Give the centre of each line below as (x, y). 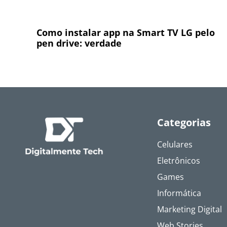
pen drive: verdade (79, 43)
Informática (179, 193)
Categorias (184, 123)
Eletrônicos (179, 161)
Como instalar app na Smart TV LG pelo (126, 32)
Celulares (175, 145)
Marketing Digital (190, 210)
